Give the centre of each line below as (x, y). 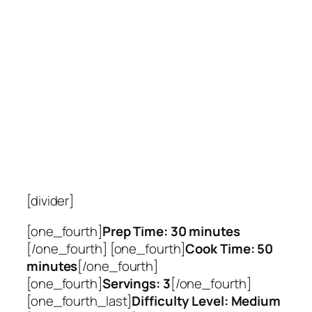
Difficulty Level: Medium (206, 301)
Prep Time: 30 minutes (171, 231)
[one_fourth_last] (79, 301)
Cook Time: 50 (229, 248)
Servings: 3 (136, 283)
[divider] (50, 201)
